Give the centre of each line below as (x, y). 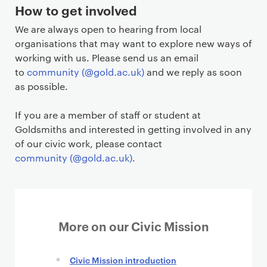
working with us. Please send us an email (107, 58)
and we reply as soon (193, 72)
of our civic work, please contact (89, 144)
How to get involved (76, 10)
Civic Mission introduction (123, 260)
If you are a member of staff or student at (108, 115)
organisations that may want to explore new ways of (133, 44)
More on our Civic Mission (133, 226)
